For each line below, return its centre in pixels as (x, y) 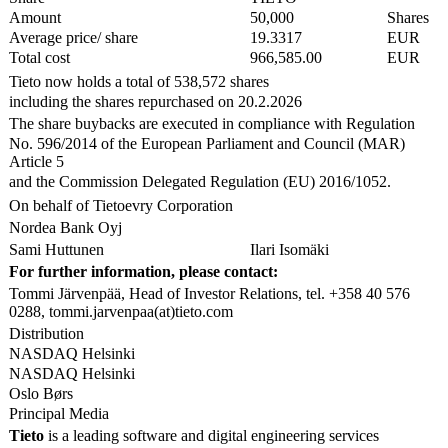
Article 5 (36, 161)
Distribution (46, 333)
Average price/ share (79, 37)
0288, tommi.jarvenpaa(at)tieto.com (121, 311)
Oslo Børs (41, 393)
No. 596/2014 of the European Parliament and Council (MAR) (207, 143)
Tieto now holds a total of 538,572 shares (139, 81)
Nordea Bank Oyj (65, 227)
